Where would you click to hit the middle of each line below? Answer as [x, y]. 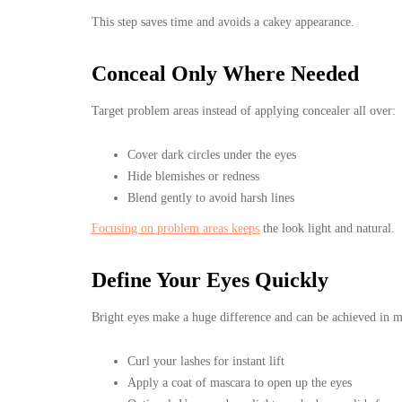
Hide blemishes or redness [193, 176]
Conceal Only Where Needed [225, 73]
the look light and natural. [327, 228]
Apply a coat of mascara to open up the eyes [240, 382]
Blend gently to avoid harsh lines [211, 197]
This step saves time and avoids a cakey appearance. [223, 22]
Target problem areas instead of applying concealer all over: [244, 110]
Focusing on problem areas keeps [175, 228]
